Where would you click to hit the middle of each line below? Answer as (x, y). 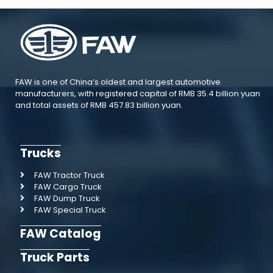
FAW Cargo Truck (68, 186)
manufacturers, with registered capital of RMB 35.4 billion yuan (138, 93)
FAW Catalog (61, 233)
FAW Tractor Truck (69, 175)
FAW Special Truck (70, 210)
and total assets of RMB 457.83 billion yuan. (99, 105)
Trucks (41, 153)
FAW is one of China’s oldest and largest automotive (118, 82)
